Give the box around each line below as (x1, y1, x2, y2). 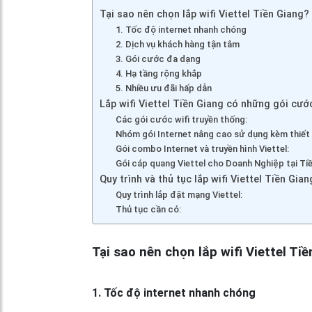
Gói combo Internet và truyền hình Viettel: (115, 143, 289, 154)
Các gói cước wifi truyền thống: (115, 114, 247, 125)
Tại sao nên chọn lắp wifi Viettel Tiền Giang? (100, 8, 309, 20)
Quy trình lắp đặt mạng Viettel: (115, 189, 242, 200)
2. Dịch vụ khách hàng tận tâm (115, 38, 240, 49)
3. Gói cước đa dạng (115, 53, 201, 64)
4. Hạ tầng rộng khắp (115, 68, 202, 79)
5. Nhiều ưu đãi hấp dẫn (115, 82, 212, 93)
